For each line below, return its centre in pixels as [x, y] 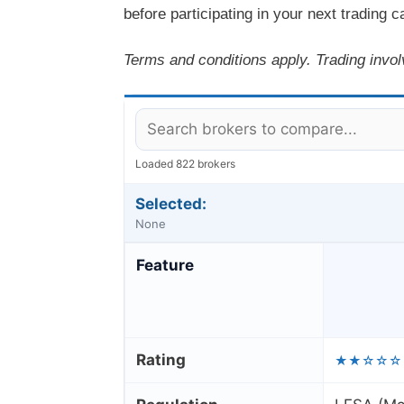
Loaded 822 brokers [185, 164]
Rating [161, 360]
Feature [165, 266]
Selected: [171, 204]
